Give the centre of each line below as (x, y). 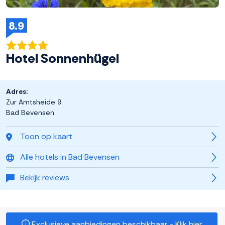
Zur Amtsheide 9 (34, 102)
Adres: (17, 92)
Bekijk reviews (45, 178)
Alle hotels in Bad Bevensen (70, 157)
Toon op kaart (46, 137)
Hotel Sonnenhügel (63, 59)
